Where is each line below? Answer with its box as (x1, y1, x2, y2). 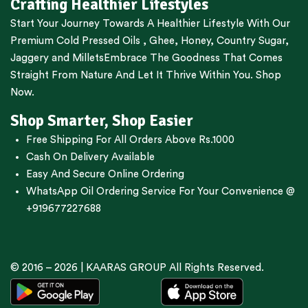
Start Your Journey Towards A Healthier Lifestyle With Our (10, 18, 290, 29)
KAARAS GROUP (86, 262, 166, 273)
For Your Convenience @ (175, 186, 295, 197)
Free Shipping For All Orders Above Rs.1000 (25, 134, 234, 145)
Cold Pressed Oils (56, 35, 140, 46)
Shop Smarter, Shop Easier (10, 111, 193, 131)
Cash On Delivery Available (25, 151, 155, 162)
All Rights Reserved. (166, 262, 264, 273)
